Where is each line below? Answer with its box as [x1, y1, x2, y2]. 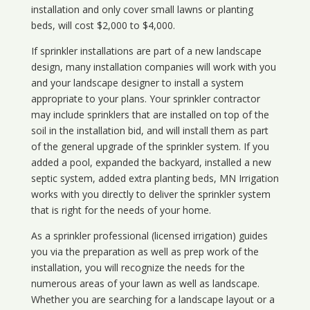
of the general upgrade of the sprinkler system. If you [30, 140, 269, 154]
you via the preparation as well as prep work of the [30, 245, 259, 259]
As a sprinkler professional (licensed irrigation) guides [30, 229, 268, 243]
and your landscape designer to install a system [30, 76, 244, 90]
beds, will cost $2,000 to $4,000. [30, 19, 175, 33]
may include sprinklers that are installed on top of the [30, 108, 269, 122]
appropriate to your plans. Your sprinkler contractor [30, 92, 260, 106]
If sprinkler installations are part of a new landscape [30, 44, 262, 58]
